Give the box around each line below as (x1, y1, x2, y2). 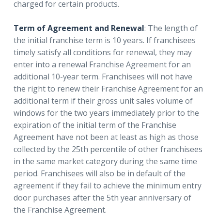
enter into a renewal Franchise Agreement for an (14, 59, 191, 70)
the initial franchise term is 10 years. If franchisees (14, 34, 196, 46)
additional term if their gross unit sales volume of (14, 95, 193, 106)
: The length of (144, 22, 198, 33)
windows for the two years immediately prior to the (14, 107, 199, 118)
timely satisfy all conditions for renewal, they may (14, 46, 192, 58)
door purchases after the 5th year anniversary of (14, 192, 191, 203)
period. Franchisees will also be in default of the (14, 168, 186, 179)
